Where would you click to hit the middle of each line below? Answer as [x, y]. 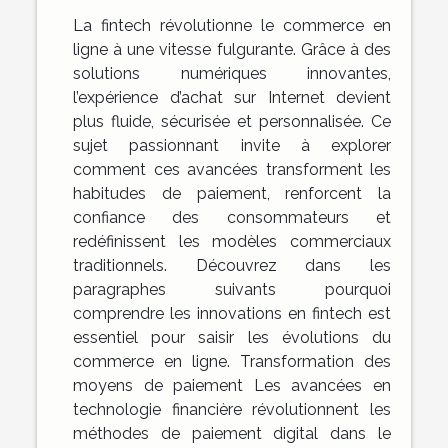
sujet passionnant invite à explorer [232, 145]
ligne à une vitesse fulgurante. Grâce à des [232, 49]
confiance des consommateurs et [232, 217]
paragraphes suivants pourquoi [232, 289]
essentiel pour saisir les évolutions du [232, 337]
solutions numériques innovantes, [232, 73]
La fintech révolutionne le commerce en [232, 25]
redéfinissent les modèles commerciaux [232, 241]
